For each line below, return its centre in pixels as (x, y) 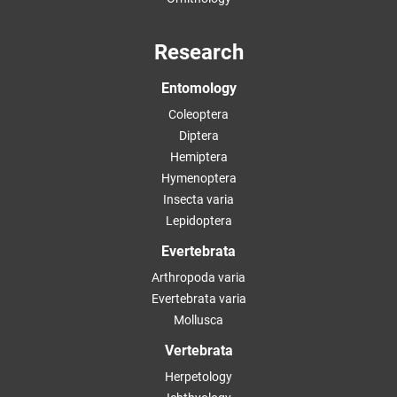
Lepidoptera (198, 221)
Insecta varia (198, 199)
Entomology (198, 88)
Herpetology (198, 377)
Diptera (198, 136)
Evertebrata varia (198, 299)
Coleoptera (198, 114)
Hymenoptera (198, 178)
